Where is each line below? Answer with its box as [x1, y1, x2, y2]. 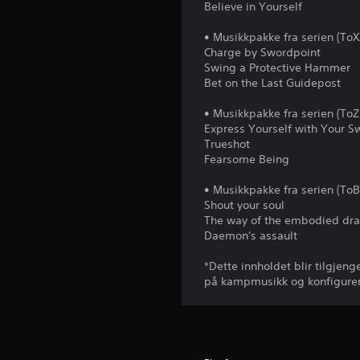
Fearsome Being [204, 152, 290, 167]
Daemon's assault [204, 228, 298, 243]
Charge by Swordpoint [204, 45, 321, 60]
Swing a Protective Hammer [204, 60, 351, 76]
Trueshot [204, 137, 251, 152]
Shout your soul [204, 198, 285, 213]
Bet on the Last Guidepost [204, 76, 342, 91]
